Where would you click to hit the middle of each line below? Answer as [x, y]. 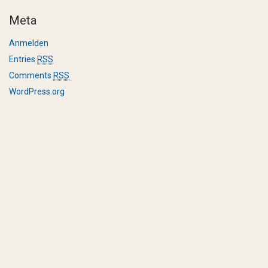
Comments [31, 75]
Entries [23, 59]
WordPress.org [37, 92]
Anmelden [29, 43]
